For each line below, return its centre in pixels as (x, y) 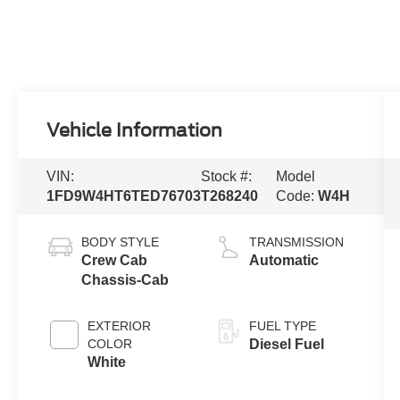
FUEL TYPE (282, 326)
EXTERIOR (120, 326)
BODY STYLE (121, 242)
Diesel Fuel (286, 345)
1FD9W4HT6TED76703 (124, 196)
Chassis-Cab (125, 280)
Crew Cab (115, 261)
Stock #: (227, 177)
